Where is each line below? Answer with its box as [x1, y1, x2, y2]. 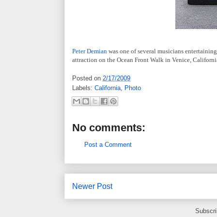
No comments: [72, 121, 145, 134]
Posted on [72, 75, 103, 82]
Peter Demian [72, 47, 107, 55]
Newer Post [72, 182, 112, 191]
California [94, 84, 121, 92]
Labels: [72, 84, 94, 92]
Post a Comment [84, 140, 132, 148]
